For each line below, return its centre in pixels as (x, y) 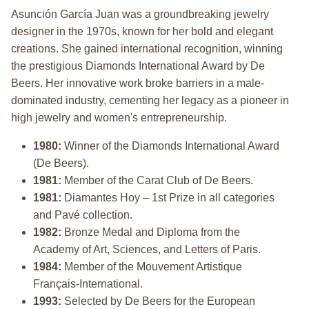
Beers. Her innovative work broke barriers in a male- (138, 83)
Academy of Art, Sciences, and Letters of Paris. (147, 249)
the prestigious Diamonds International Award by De (138, 66)
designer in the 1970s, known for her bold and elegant (142, 31)
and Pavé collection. (83, 215)
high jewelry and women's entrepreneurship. (119, 117)
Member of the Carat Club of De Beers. (157, 180)
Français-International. (88, 283)
